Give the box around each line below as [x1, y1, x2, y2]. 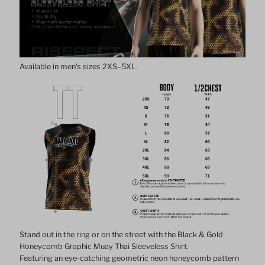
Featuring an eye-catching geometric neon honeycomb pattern [20, 254, 240, 263]
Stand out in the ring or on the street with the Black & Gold [20, 230, 224, 240]
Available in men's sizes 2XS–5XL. [20, 62, 138, 71]
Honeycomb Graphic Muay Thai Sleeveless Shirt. [20, 242, 189, 251]
